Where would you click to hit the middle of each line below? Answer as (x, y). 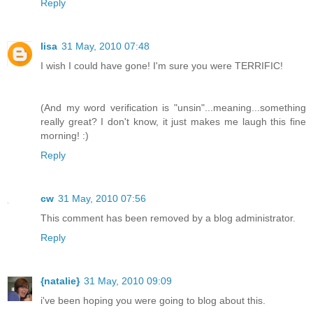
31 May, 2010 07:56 (102, 199)
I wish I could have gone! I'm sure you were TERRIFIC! (162, 66)
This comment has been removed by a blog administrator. (168, 218)
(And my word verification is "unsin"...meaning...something (173, 108)
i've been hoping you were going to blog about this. (153, 301)
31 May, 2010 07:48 (105, 46)
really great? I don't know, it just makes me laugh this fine (173, 122)
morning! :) (65, 136)
